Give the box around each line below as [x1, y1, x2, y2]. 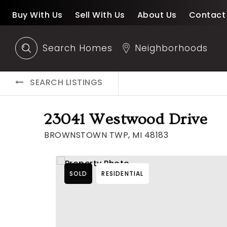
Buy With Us [12, 9, 63, 21]
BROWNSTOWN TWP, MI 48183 [44, 129, 168, 141]
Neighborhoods [134, 42, 208, 54]
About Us [137, 9, 177, 21]
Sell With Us [74, 9, 125, 21]
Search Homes [43, 42, 112, 54]
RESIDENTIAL [101, 169, 144, 178]
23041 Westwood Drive [44, 110, 207, 128]
